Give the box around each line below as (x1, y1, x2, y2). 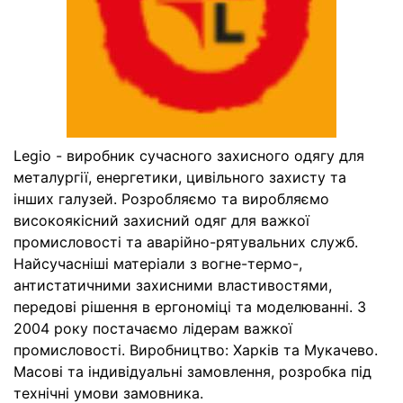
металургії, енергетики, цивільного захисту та (13, 168, 346, 186)
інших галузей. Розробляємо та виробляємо (13, 190, 329, 208)
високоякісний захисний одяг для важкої (13, 211, 309, 229)
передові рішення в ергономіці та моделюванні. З (13, 298, 366, 316)
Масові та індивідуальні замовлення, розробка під (13, 363, 372, 381)
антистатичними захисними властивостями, (13, 276, 332, 294)
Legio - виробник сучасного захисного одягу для (13, 147, 364, 165)
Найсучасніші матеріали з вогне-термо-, (13, 255, 302, 273)
